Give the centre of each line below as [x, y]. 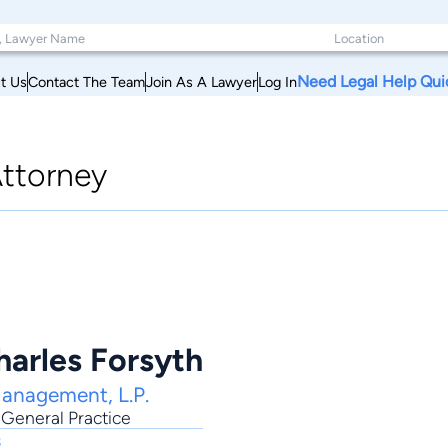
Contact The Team [86, 81]
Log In [277, 81]
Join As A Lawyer [201, 81]
